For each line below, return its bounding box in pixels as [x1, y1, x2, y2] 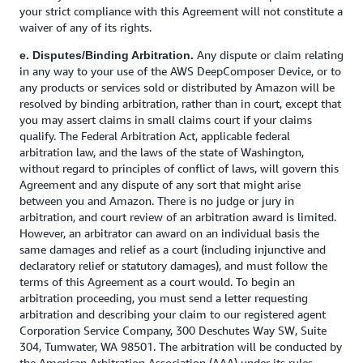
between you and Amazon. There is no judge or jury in [19, 194, 294, 207]
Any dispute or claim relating [194, 48, 344, 62]
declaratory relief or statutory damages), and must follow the [19, 258, 327, 272]
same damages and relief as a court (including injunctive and [19, 242, 326, 256]
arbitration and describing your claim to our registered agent [19, 307, 326, 321]
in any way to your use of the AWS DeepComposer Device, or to [19, 64, 341, 78]
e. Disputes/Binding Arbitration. [19, 49, 194, 62]
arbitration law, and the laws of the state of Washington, [19, 145, 304, 159]
